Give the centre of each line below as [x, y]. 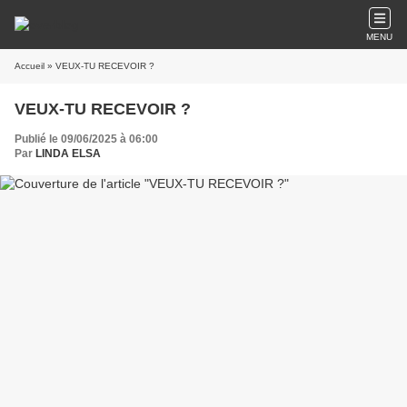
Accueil [30, 66]
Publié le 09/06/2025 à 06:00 [86, 139]
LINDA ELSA [68, 154]
